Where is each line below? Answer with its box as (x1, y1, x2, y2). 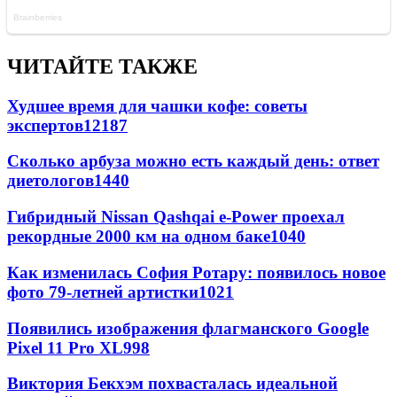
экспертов (7, 115, 83, 135)
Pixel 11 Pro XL (7, 338, 123, 357)
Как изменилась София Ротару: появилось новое (7, 262, 385, 282)
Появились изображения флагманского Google (7, 318, 369, 338)
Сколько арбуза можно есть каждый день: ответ (7, 152, 379, 171)
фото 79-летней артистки (7, 282, 198, 301)
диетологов (7, 171, 94, 191)
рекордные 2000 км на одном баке (7, 227, 270, 246)
